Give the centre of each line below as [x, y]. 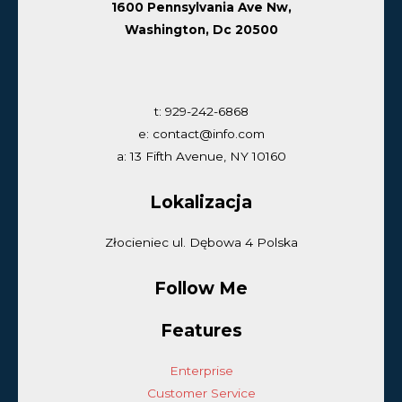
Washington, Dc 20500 [201, 29]
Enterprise [201, 371]
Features [201, 331]
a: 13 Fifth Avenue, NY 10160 [201, 156]
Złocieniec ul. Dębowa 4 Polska [201, 243]
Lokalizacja [201, 201]
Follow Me [201, 288]
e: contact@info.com [201, 133]
